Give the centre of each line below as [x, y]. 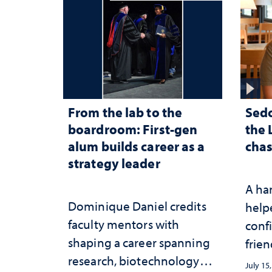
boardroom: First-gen [133, 129]
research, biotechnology [134, 261]
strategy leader [114, 163]
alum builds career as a [137, 146]
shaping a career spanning [139, 243]
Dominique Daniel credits [137, 206]
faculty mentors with [124, 224]
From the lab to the [125, 112]
